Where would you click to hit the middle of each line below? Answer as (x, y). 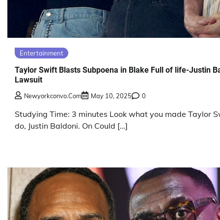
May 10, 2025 (111, 96)
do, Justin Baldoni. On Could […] (71, 125)
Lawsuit (28, 80)
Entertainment (41, 53)
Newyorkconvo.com (53, 96)
